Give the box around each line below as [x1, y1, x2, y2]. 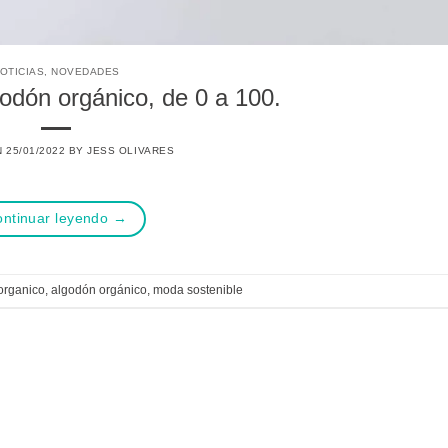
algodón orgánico [51, 282, 147, 297]
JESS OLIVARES [87, 145, 175, 157]
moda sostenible [153, 282, 243, 297]
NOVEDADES [51, 66, 120, 78]
